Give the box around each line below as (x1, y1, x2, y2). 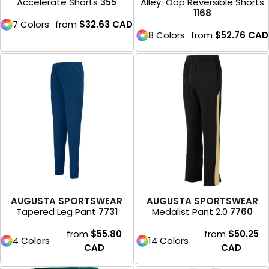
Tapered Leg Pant (16, 205, 96, 218)
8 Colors (148, 29, 185, 42)
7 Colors (13, 18, 50, 31)
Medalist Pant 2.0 (151, 205, 228, 218)
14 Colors (148, 234, 189, 247)
